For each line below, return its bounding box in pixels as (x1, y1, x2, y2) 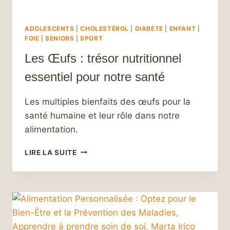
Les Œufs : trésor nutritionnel (25, 51, 181, 65)
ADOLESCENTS (25, 24, 74, 32)
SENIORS (45, 34, 74, 42)
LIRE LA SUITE (25, 148, 77, 157)
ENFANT (169, 24, 196, 32)
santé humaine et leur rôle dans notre (25, 110, 180, 121)
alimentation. (25, 124, 78, 135)
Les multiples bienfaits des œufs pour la (25, 96, 190, 107)
